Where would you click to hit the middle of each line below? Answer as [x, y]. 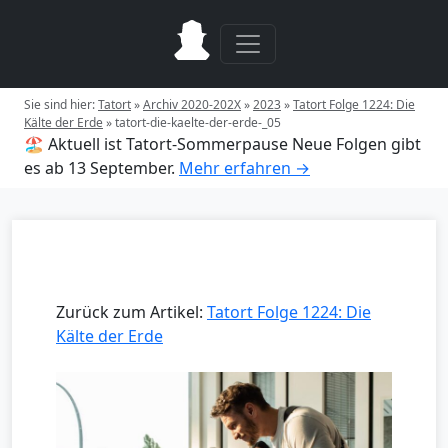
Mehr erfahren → [244, 168]
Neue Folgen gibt [356, 144]
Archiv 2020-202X [192, 104]
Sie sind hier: [61, 104]
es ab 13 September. [99, 168]
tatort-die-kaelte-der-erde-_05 [198, 122]
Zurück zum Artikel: [131, 312]
